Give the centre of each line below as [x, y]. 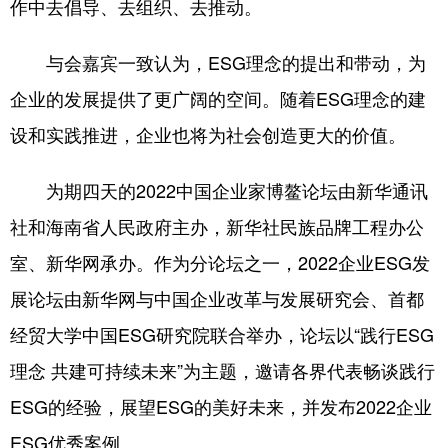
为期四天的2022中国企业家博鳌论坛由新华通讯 [219, 191]
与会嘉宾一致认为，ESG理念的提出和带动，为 [218, 63]
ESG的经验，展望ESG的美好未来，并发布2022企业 [221, 407]
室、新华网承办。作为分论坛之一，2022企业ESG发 [220, 263]
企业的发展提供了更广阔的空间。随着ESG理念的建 [218, 99]
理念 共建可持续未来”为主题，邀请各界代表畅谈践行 [222, 371]
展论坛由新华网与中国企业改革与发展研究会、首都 [217, 299]
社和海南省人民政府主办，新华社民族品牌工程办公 [217, 227]
